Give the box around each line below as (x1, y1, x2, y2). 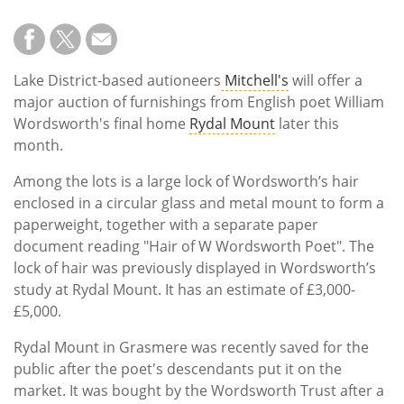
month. (14, 134, 63, 155)
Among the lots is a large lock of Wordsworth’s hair (14, 170, 359, 191)
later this (275, 113, 339, 133)
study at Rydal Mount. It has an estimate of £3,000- (14, 279, 355, 299)
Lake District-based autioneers (14, 69, 221, 90)
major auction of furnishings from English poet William (14, 91, 384, 112)
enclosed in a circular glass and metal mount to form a (14, 192, 384, 213)
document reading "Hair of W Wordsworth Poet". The (14, 235, 374, 256)
